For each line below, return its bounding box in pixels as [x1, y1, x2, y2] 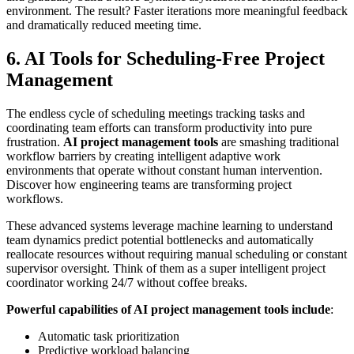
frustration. [6, 135, 63, 149]
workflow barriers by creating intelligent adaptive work [6, 149, 281, 164]
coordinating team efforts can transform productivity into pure [6, 121, 312, 135]
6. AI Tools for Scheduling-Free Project [6, 48, 325, 70]
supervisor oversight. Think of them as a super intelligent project [6, 262, 326, 276]
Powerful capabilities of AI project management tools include [6, 303, 330, 317]
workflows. [6, 192, 63, 206]
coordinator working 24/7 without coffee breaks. [6, 276, 247, 290]
